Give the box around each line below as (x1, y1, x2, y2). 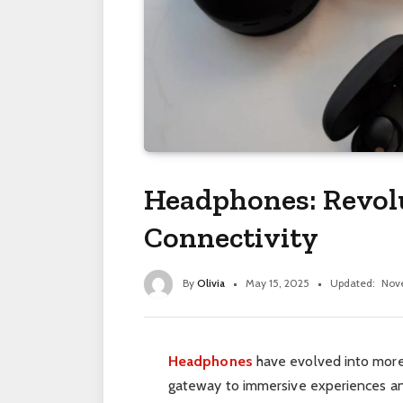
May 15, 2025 (246, 276, 309, 291)
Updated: (330, 276, 375, 291)
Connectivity (144, 219, 319, 255)
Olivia (197, 276, 225, 291)
